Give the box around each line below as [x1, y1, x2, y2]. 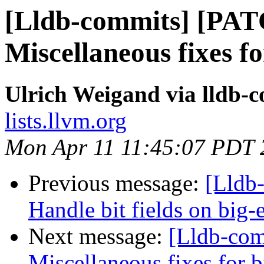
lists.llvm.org [5, 108, 127, 134]
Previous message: [28, 170, 205, 196]
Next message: [28, 223, 169, 249]
